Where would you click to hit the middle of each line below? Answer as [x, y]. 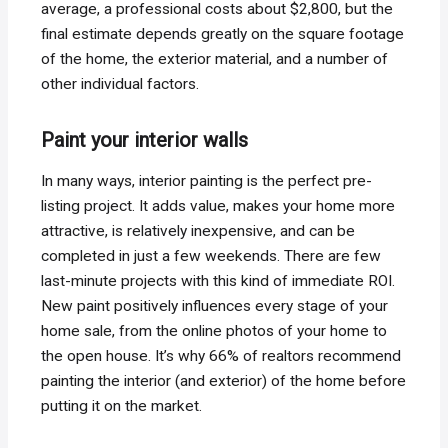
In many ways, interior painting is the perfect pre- [207, 181]
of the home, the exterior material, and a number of [215, 59]
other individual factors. [120, 84]
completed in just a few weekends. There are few [211, 256]
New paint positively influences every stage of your [215, 306]
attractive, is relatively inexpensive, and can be [198, 231]
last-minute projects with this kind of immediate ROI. [218, 281]
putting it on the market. [122, 406]
